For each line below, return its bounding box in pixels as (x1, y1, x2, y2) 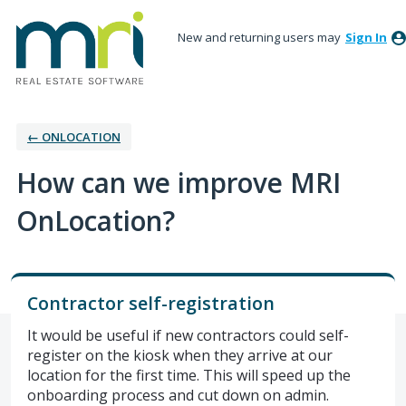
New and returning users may (178, 29, 343, 45)
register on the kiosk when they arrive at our (27, 344, 333, 365)
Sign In (345, 29, 387, 45)
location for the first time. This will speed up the (27, 364, 351, 385)
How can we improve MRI (16, 163, 341, 201)
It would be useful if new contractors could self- (27, 324, 349, 345)
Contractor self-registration (27, 290, 275, 315)
